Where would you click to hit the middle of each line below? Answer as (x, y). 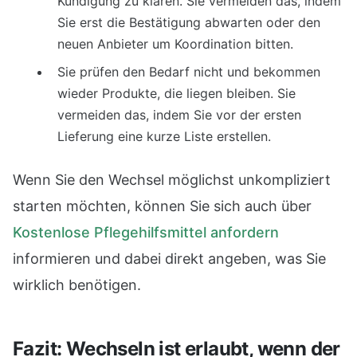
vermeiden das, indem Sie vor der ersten (179, 115)
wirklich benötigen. (77, 285)
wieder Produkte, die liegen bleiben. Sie (177, 93)
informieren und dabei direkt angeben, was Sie (169, 259)
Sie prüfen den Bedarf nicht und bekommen (189, 72)
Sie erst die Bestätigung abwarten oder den (189, 22)
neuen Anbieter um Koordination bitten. (175, 44)
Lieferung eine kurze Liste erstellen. (164, 136)
